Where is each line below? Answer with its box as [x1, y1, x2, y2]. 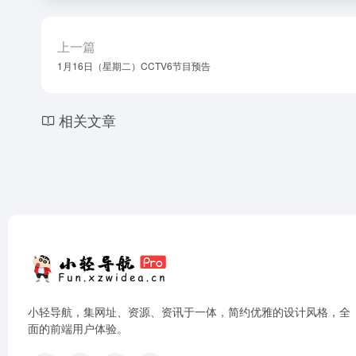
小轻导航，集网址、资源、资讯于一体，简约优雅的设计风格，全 [28, 304, 350, 319]
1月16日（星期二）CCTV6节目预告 [57, 59, 211, 73]
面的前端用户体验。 [28, 320, 128, 336]
